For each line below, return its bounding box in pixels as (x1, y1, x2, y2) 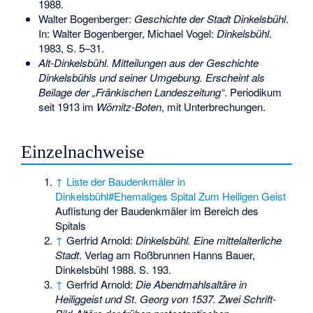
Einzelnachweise (21, 141, 145, 162)
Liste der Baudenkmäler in (66, 173, 186, 189)
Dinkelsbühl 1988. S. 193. (55, 261, 172, 277)
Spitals (55, 217, 87, 233)
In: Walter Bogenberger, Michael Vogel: (38, 25, 217, 41)
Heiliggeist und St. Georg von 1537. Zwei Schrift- (55, 291, 277, 306)
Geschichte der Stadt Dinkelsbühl (133, 10, 286, 26)
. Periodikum (224, 84, 282, 99)
